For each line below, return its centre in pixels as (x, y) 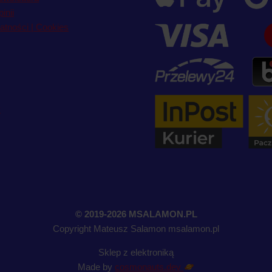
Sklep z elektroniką (136, 252)
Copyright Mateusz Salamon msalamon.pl (136, 229)
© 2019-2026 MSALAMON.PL (136, 214)
